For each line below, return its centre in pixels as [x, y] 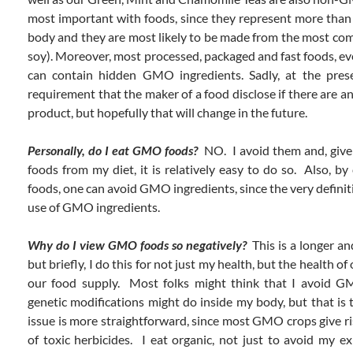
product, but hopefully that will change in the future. [167, 113]
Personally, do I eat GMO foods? [113, 150]
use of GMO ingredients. [94, 207]
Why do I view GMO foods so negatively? [137, 245]
